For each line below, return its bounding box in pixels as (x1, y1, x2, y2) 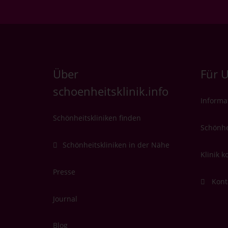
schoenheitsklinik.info (52, 84, 168, 99)
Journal (52, 193, 77, 204)
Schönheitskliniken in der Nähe (63, 139, 170, 150)
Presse (52, 166, 75, 177)
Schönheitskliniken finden (52, 113, 141, 123)
